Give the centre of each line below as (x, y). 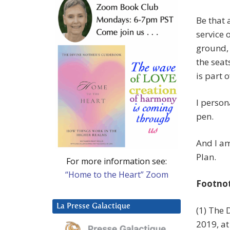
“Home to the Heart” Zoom (117, 174)
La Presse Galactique (93, 206)
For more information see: (117, 161)
